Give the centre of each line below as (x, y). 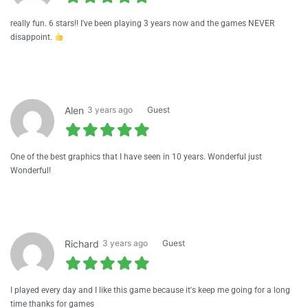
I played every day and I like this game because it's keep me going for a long (150, 290)
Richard (82, 243)
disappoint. (32, 37)
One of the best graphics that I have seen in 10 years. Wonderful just (136, 156)
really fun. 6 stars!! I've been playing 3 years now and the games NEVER (142, 23)
